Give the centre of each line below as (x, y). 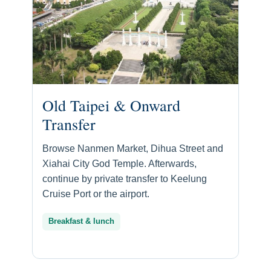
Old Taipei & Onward (111, 106)
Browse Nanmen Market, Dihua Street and (133, 149)
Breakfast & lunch (81, 222)
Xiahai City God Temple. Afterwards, (119, 164)
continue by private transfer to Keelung (125, 179)
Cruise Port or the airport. (96, 194)
